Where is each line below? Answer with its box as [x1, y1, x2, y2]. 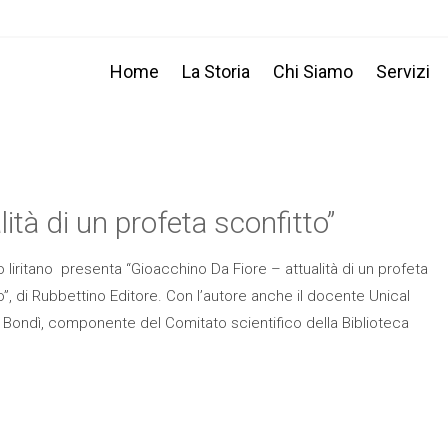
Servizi [376, 61, 430, 82]
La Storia [182, 61, 250, 82]
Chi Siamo [273, 61, 353, 82]
